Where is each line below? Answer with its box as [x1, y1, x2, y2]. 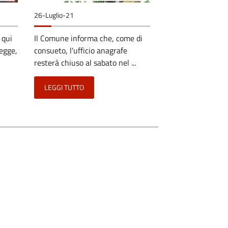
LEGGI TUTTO [44, 82, 84, 93]
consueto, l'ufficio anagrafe [34, 44, 127, 56]
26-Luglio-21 [34, 10, 74, 20]
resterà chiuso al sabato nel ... [34, 56, 136, 69]
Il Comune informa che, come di [34, 32, 142, 44]
